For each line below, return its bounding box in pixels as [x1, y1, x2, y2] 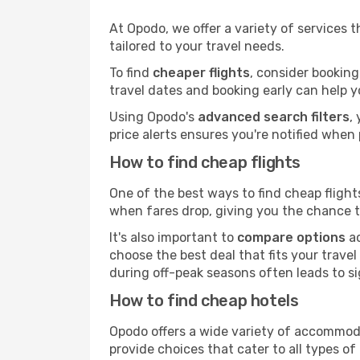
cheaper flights [153, 65, 250, 80]
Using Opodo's [109, 109, 198, 125]
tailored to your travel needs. [109, 39, 284, 54]
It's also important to [109, 230, 237, 245]
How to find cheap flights [109, 153, 301, 172]
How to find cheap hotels [109, 291, 299, 310]
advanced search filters [198, 109, 350, 125]
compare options [237, 230, 346, 245]
